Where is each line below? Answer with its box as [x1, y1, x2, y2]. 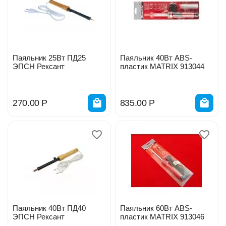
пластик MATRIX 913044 [180, 62, 204, 71]
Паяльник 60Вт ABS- [120, 204, 192, 213]
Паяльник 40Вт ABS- [120, 53, 192, 63]
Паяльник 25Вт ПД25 [13, 53, 86, 63]
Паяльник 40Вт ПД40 [13, 204, 86, 213]
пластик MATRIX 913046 [180, 212, 204, 221]
